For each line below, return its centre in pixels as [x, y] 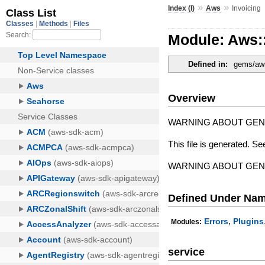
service [187, 252]
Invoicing [247, 8]
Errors [216, 222]
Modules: [187, 222]
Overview [192, 98]
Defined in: [208, 64]
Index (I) [182, 8]
